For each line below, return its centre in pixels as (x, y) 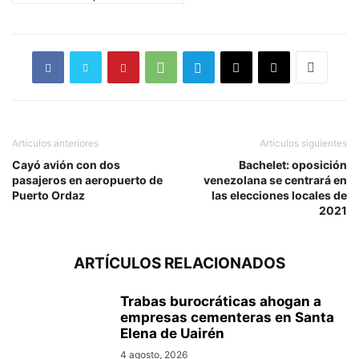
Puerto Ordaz (48, 196)
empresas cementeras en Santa (227, 318)
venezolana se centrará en (275, 180)
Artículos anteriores (55, 143)
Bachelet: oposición (293, 165)
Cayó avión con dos (66, 165)
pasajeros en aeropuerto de (87, 180)
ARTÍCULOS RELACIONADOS (179, 264)
